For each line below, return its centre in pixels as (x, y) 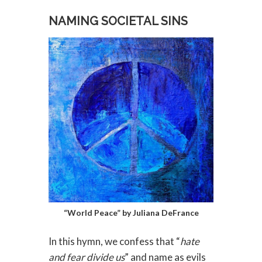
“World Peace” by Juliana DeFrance (131, 212)
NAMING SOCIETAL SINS (118, 21)
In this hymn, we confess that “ (114, 241)
